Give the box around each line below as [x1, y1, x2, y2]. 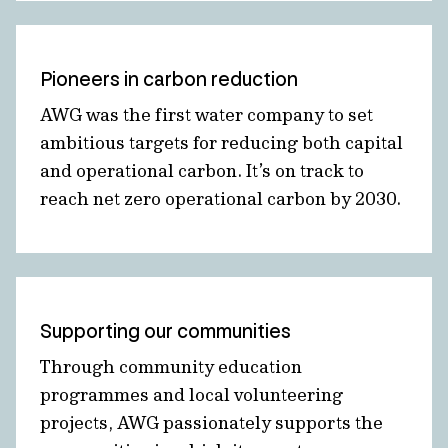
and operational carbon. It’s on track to [40, 159, 364, 182]
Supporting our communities [40, 319, 291, 343]
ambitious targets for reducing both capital [40, 131, 403, 154]
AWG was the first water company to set [40, 103, 373, 126]
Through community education [40, 355, 302, 378]
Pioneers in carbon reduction [40, 67, 298, 91]
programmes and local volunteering [40, 383, 343, 406]
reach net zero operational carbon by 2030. [40, 187, 401, 210]
